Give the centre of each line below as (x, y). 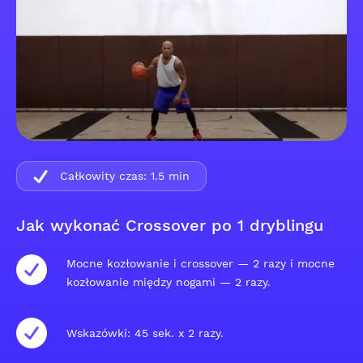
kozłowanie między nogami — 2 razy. (169, 282)
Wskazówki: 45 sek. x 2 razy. (145, 333)
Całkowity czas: (103, 176)
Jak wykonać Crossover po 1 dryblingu (170, 225)
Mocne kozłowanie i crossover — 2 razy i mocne (201, 263)
